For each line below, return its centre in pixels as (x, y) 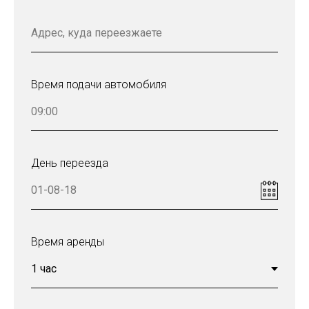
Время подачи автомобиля (99, 84)
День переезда (70, 163)
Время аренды (68, 241)
